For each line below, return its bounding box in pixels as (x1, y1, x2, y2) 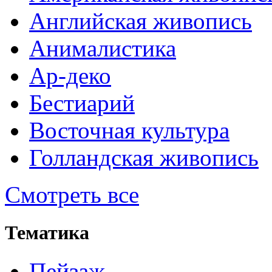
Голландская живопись (29, 144, 259, 171)
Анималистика (29, 35, 176, 61)
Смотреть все (5, 181, 139, 208)
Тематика (5, 221, 89, 243)
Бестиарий (29, 89, 135, 116)
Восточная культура (29, 117, 229, 143)
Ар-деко (29, 62, 111, 89)
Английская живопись (29, 7, 252, 34)
